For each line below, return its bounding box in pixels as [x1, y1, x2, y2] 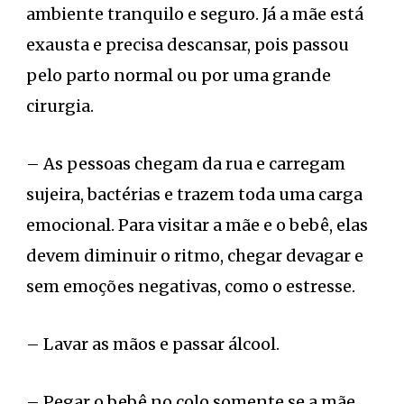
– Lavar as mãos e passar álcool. [26, 333, 280, 354]
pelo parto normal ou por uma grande [26, 64, 331, 86]
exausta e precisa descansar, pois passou [26, 33, 349, 55]
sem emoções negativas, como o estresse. [26, 275, 355, 297]
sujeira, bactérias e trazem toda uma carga [26, 183, 363, 205]
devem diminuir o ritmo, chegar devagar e [26, 244, 363, 266]
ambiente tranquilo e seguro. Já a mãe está [26, 3, 363, 24]
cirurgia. [26, 95, 94, 116]
